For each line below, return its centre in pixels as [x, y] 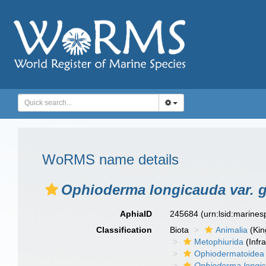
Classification [124, 230]
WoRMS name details [110, 159]
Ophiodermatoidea [229, 254]
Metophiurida [219, 242]
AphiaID [136, 214]
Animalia [232, 230]
